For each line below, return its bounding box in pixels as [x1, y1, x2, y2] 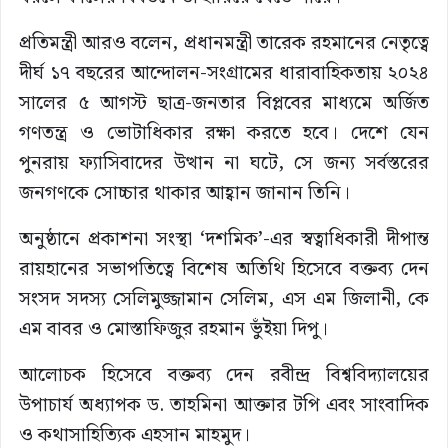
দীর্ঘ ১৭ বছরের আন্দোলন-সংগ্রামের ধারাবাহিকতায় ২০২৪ [19, 58, 429, 90]
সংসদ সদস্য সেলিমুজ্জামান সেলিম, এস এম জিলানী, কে [19, 284, 429, 316]
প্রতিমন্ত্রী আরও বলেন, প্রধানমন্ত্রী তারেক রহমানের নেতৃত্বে [19, 28, 429, 60]
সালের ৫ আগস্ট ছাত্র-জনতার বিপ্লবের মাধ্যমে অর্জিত [19, 88, 429, 120]
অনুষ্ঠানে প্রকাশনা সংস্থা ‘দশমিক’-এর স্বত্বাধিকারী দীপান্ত [19, 224, 429, 256]
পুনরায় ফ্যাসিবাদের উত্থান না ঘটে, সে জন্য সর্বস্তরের [19, 148, 429, 180]
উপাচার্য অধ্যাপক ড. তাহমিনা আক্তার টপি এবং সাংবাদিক [19, 390, 429, 422]
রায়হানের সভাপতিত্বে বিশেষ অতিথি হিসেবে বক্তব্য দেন [19, 254, 429, 286]
